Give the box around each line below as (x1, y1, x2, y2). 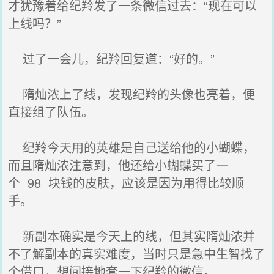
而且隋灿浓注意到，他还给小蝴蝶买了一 (8, 156, 229, 174)
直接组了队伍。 (8, 103, 94, 120)
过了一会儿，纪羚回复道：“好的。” (8, 50, 215, 67)
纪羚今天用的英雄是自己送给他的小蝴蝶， (8, 138, 256, 156)
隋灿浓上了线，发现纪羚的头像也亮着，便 (8, 85, 256, 103)
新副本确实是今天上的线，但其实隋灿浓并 (8, 227, 256, 245)
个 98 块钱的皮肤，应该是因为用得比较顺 (8, 174, 245, 191)
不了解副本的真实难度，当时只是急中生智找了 (8, 245, 265, 262)
